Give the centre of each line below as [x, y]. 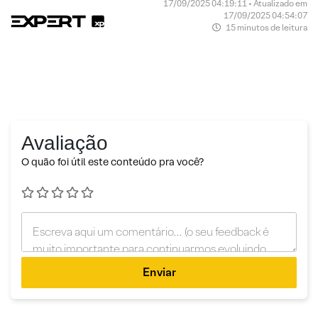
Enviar [159, 272]
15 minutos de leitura [265, 27]
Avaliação [65, 143]
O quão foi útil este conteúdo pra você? [113, 161]
